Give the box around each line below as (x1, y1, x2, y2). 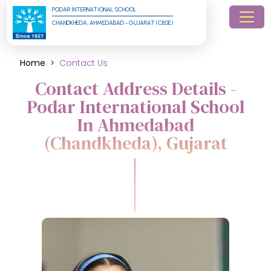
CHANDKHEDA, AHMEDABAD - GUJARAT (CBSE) (52, 19, 174, 27)
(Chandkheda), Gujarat (44, 131, 227, 155)
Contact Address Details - (34, 76, 237, 101)
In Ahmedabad (77, 113, 194, 137)
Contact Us (59, 57, 108, 69)
